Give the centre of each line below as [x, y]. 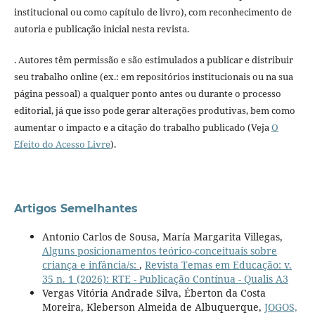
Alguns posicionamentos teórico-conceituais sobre [159, 251]
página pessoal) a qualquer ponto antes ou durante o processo [147, 94]
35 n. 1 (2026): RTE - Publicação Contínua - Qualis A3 [165, 279]
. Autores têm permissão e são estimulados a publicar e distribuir [153, 60]
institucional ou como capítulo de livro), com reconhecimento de [153, 12]
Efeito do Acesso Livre [62, 144]
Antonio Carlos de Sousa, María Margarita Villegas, [162, 237]
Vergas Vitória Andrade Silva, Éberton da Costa [154, 293]
